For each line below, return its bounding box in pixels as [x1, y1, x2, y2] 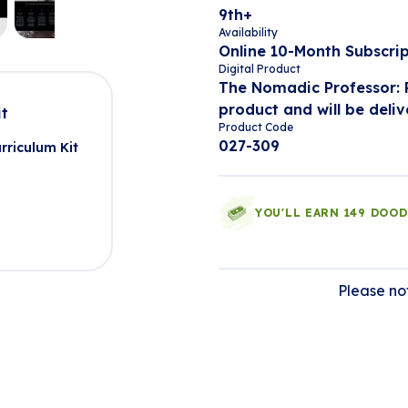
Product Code [219, 120, 293, 134]
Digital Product [219, 62, 301, 76]
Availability [219, 25, 278, 39]
